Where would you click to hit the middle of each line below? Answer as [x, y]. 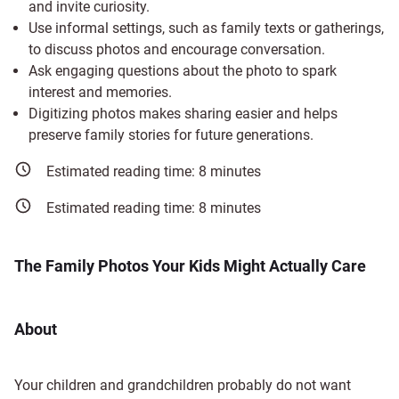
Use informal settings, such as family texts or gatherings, [206, 28]
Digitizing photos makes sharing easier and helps [183, 114]
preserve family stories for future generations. [171, 135]
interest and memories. [100, 92]
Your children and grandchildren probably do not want [183, 385]
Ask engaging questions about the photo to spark [183, 71]
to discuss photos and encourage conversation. [177, 49]
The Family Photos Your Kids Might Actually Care [190, 265]
